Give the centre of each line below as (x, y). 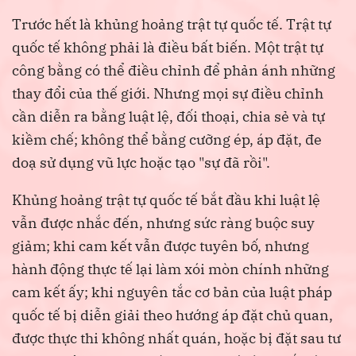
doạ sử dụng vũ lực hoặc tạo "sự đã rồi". (141, 163)
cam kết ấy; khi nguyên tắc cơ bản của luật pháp (172, 292)
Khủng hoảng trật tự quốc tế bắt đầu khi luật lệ (166, 200)
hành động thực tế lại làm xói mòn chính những (170, 269)
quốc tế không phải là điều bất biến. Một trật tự (168, 48)
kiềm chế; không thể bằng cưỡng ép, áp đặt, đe (167, 140)
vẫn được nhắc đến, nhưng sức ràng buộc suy (163, 223)
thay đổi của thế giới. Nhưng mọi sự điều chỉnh (168, 94)
